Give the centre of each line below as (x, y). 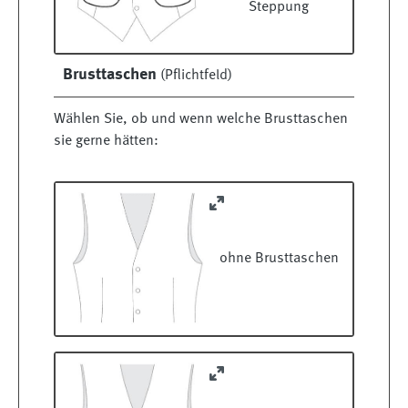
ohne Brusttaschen (279, 259)
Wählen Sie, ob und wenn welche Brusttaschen (201, 120)
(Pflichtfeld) (194, 76)
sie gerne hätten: (106, 142)
